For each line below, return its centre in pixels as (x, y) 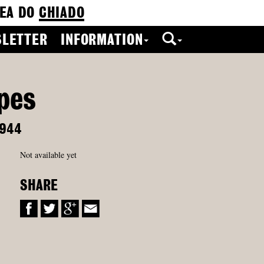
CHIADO (62, 14)
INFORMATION (102, 41)
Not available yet (48, 155)
